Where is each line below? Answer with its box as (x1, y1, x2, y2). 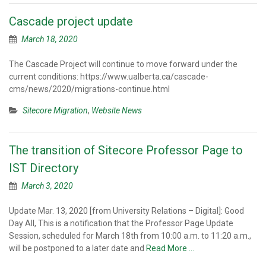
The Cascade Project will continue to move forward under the (9, 59, 237, 69)
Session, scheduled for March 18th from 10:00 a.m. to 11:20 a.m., (9, 231, 251, 240)
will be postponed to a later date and (9, 243, 146, 253)
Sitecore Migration (23, 106, 88, 115)
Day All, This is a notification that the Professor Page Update (9, 218, 233, 228)
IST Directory (9, 161, 78, 175)
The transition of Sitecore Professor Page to (9, 143, 243, 157)
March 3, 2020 (21, 181, 73, 191)
